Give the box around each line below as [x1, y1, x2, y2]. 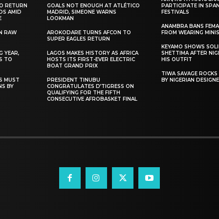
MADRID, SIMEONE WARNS [47, 8, 117, 15]
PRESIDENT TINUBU [47, 76, 101, 83]
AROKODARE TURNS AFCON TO [47, 29, 131, 36]
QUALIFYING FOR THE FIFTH [47, 89, 121, 96]
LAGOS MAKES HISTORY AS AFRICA [47, 49, 139, 56]
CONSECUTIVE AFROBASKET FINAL [47, 95, 138, 102]
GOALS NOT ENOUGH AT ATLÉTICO [47, 2, 140, 9]
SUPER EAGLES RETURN [47, 35, 110, 42]
